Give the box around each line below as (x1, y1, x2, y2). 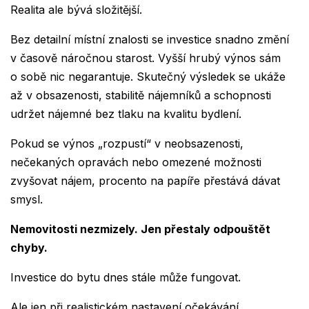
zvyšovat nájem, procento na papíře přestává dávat (10, 174, 280, 188)
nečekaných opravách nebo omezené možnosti (10, 155, 261, 170)
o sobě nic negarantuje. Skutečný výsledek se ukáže (10, 70, 286, 84)
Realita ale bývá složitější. (10, 3, 146, 17)
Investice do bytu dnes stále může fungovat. (10, 270, 244, 285)
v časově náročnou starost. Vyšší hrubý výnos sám (10, 51, 281, 66)
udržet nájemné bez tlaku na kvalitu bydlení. (10, 107, 245, 121)
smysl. (10, 192, 46, 207)
